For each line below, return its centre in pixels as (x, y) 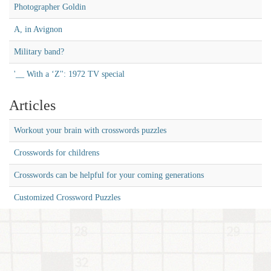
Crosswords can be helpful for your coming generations (109, 175)
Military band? (39, 52)
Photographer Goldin (50, 7)
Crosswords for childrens (57, 153)
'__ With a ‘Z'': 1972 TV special (69, 74)
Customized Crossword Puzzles (67, 198)
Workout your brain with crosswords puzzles (90, 130)
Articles (32, 105)
